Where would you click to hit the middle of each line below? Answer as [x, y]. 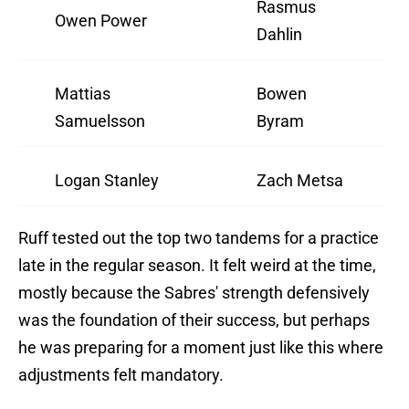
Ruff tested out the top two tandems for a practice [199, 238]
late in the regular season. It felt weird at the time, [197, 266]
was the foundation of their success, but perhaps [194, 320]
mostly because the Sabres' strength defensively [194, 293]
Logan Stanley [107, 181]
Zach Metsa [300, 181]
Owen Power [101, 21]
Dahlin [279, 35]
